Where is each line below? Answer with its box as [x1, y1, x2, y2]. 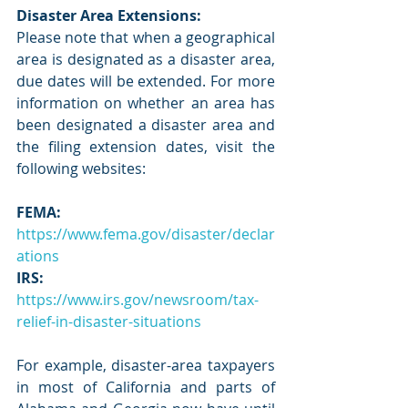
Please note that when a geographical [16, 26, 275, 47]
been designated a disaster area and [16, 114, 275, 135]
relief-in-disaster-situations [16, 311, 201, 331]
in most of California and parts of [16, 376, 275, 397]
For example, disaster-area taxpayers [16, 354, 275, 375]
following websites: [16, 158, 146, 178]
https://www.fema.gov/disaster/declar [16, 223, 275, 244]
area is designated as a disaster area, [16, 48, 275, 69]
